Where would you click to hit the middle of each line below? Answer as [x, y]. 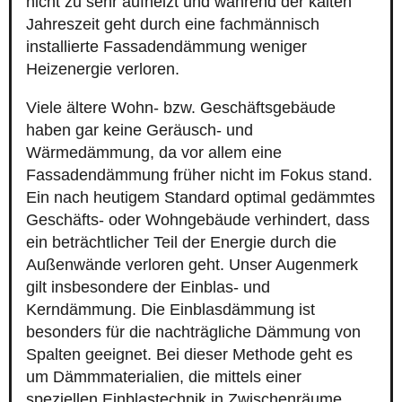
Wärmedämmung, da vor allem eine [154, 153]
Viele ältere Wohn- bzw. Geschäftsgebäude [181, 108]
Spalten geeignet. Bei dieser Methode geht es [189, 355]
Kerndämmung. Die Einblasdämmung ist [170, 310]
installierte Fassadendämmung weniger [166, 47]
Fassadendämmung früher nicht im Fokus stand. [199, 175]
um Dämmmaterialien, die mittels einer [164, 377]
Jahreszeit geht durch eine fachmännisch [173, 25]
